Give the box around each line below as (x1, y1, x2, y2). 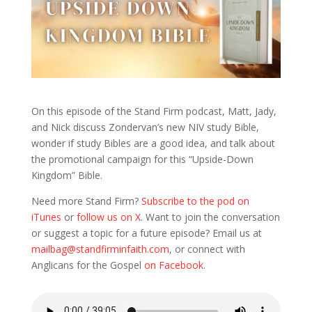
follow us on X (76, 210, 141, 224)
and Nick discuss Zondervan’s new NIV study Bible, (31, 120, 259, 134)
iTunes (31, 210, 61, 224)
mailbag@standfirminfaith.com (31, 242, 169, 256)
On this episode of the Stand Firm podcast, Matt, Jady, (31, 104, 276, 118)
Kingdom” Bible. (31, 168, 102, 182)
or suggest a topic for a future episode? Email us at (31, 226, 262, 240)
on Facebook (143, 258, 203, 272)
